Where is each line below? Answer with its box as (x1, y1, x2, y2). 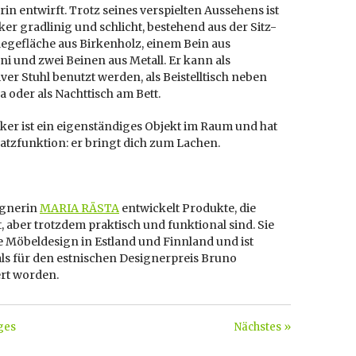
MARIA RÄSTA (40, 201, 119, 215)
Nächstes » (234, 320, 291, 334)
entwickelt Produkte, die (119, 201, 256, 215)
